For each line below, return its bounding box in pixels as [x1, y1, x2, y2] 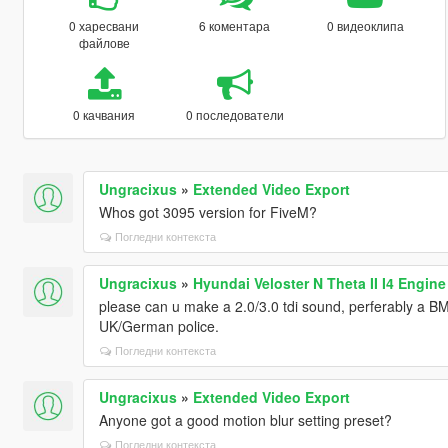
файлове [78, 33, 130, 51]
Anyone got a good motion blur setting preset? [98, 409, 392, 430]
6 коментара [199, 16, 271, 34]
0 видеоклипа [326, 16, 404, 34]
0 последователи [185, 105, 284, 123]
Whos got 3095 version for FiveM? [98, 201, 317, 222]
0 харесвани [69, 16, 140, 34]
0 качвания [73, 105, 136, 123]
